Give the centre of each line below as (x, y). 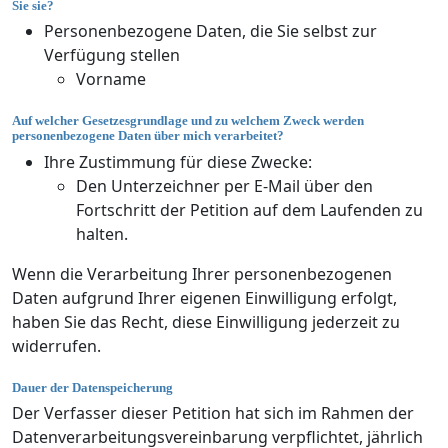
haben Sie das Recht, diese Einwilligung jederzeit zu (206, 321)
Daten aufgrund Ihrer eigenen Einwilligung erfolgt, (204, 297)
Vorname (111, 79)
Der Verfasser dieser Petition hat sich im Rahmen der (213, 413)
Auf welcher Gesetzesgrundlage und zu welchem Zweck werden (188, 121)
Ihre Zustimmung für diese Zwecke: (178, 161)
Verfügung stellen (112, 55)
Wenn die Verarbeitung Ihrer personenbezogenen (202, 273)
